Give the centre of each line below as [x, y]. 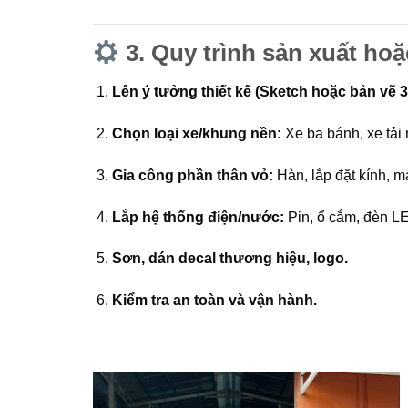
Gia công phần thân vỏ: [192, 175]
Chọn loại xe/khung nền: [196, 133]
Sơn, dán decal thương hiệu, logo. [229, 259]
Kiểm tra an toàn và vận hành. [214, 301]
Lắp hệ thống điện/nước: [198, 217]
